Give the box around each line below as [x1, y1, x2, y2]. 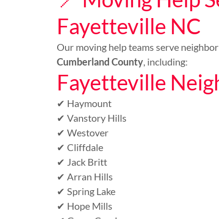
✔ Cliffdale [57, 141, 103, 153]
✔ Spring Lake [57, 185, 115, 197]
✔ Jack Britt [57, 156, 107, 168]
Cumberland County [57, 56, 143, 67]
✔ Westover [57, 127, 109, 138]
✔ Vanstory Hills [57, 112, 127, 124]
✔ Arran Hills [57, 171, 113, 182]
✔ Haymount [57, 97, 111, 109]
